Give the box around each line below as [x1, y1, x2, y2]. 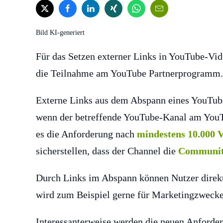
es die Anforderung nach [36, 128, 137, 140]
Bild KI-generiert [36, 29, 85, 37]
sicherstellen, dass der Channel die [36, 145, 178, 157]
